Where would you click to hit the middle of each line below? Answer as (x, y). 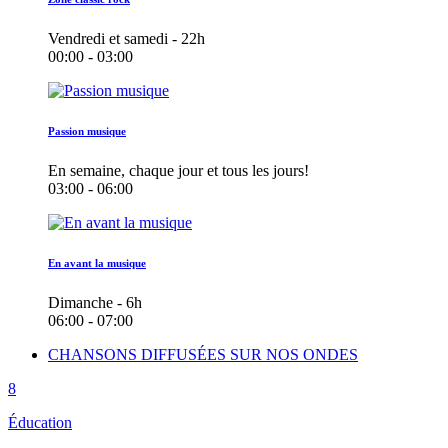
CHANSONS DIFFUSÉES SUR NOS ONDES (203, 355)
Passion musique (87, 131)
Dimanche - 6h (95, 303)
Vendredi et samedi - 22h (126, 39)
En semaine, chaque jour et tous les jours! (178, 171)
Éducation (40, 423)
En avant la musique (97, 263)
